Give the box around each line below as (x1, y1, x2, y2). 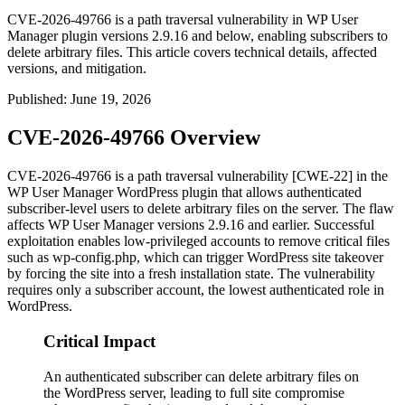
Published (7, 91, 63, 108)
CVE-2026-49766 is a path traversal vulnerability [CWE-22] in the (7, 168, 388, 184)
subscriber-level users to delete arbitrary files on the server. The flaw (7, 201, 394, 217)
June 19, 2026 (71, 91, 151, 108)
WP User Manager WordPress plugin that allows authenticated (7, 184, 362, 201)
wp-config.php (52, 250, 137, 266)
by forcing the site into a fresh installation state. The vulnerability (7, 266, 375, 282)
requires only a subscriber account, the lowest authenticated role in (7, 282, 384, 298)
